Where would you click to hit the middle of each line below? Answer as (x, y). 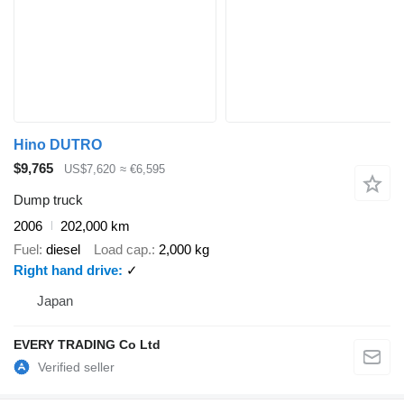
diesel (63, 250)
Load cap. (123, 250)
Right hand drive (66, 271)
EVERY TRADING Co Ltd (87, 345)
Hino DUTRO (58, 145)
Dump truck (48, 199)
